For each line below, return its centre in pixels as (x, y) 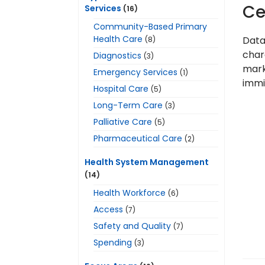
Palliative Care (123, 122)
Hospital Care (121, 89)
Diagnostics (117, 56)
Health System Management (147, 162)
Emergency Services (135, 72)
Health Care (118, 39)
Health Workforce (130, 193)
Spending (113, 243)
